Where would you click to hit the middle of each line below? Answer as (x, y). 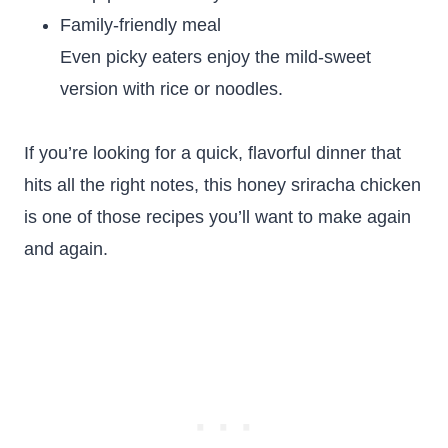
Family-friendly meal (140, 25)
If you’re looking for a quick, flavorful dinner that (212, 153)
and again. (66, 249)
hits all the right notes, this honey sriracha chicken (222, 185)
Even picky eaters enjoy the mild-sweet (215, 57)
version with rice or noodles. (171, 89)
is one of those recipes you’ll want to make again (217, 217)
